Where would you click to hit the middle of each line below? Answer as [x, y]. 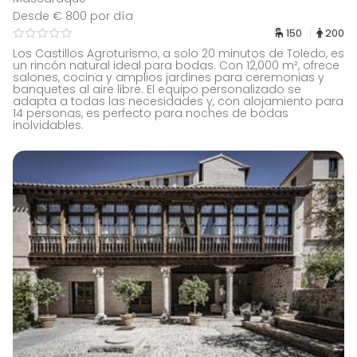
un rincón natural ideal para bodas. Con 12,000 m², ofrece [176, 65]
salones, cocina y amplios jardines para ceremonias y [169, 77]
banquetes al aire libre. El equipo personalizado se [157, 89]
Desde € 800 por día [73, 16]
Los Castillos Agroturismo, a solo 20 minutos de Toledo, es [178, 53]
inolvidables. [48, 125]
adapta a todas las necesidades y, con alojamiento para [178, 101]
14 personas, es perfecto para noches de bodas [151, 113]
